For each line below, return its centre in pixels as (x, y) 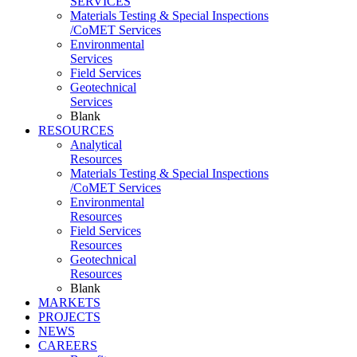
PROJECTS (69, 317)
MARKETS (69, 302)
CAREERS (68, 345)
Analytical (96, 145)
